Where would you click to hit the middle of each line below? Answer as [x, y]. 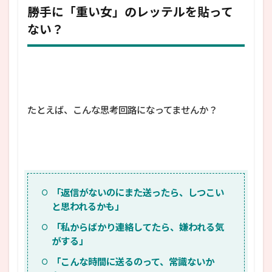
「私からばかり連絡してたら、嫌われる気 [138, 227]
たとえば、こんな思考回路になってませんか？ [122, 110]
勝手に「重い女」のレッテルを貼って [130, 11]
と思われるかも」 [87, 206]
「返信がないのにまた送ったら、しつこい [138, 192]
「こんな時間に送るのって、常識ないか [133, 261]
